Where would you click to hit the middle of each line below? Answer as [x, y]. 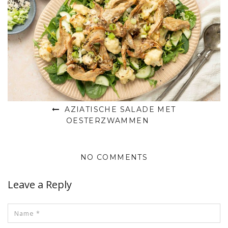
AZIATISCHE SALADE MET [119, 110]
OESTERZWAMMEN [108, 121]
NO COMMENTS [114, 158]
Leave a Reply [40, 185]
